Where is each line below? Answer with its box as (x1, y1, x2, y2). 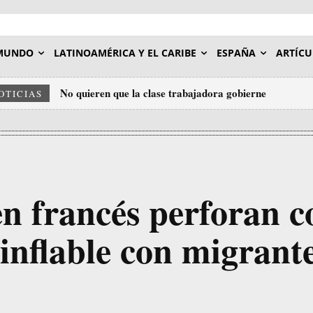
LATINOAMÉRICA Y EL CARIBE (54, 46, 196, 59)
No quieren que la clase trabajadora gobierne (60, 85, 266, 101)
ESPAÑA (217, 46, 256, 59)
